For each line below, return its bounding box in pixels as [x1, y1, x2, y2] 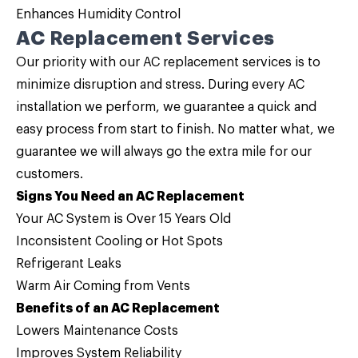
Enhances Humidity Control [16, 8, 181, 21]
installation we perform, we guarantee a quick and [16, 101, 316, 113]
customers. [16, 168, 83, 181]
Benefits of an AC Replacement [16, 302, 220, 315]
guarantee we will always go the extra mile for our [16, 145, 312, 158]
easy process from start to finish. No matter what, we [16, 123, 335, 136]
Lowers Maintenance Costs [16, 324, 178, 337]
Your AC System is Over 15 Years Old [16, 213, 231, 225]
